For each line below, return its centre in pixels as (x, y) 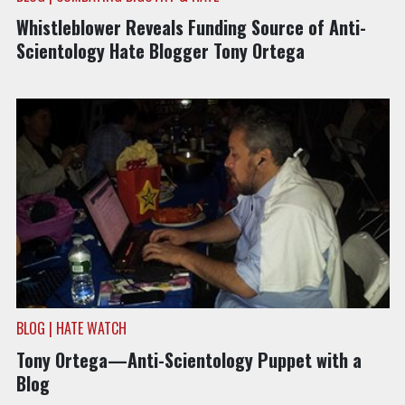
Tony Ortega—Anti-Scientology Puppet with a (188, 360)
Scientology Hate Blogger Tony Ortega (160, 50)
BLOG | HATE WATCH (71, 329)
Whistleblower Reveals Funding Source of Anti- (191, 27)
